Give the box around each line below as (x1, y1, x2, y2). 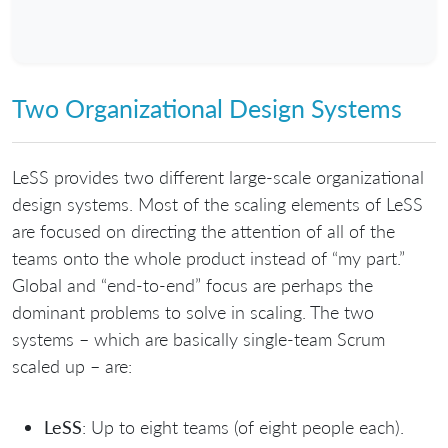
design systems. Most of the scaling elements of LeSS (12, 192, 423, 215)
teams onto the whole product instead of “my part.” (12, 246, 405, 269)
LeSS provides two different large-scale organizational (12, 165, 424, 188)
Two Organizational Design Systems (12, 93, 402, 124)
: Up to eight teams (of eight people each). (82, 415, 404, 438)
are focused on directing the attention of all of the (12, 219, 395, 242)
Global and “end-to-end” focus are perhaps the (12, 273, 373, 296)
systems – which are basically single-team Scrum (12, 327, 385, 350)
